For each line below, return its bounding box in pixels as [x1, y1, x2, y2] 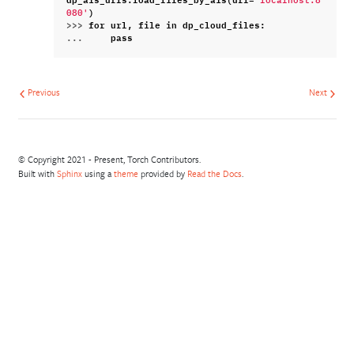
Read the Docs [186, 167, 242, 179]
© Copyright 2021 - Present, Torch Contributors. [17, 153, 201, 165]
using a [81, 167, 114, 179]
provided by [137, 167, 187, 179]
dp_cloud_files [183, 17, 261, 32]
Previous [24, 86, 60, 99]
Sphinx [56, 167, 82, 179]
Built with [17, 167, 57, 179]
